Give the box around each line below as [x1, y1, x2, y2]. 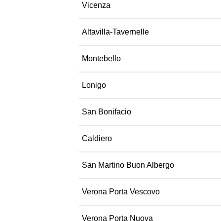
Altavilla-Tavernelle [82, 28, 149, 36]
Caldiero [82, 134, 112, 143]
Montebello [82, 54, 121, 63]
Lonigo [82, 81, 106, 89]
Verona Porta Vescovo [82, 187, 160, 196]
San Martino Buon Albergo [82, 161, 174, 169]
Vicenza [82, 1, 110, 9]
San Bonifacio [82, 108, 131, 116]
